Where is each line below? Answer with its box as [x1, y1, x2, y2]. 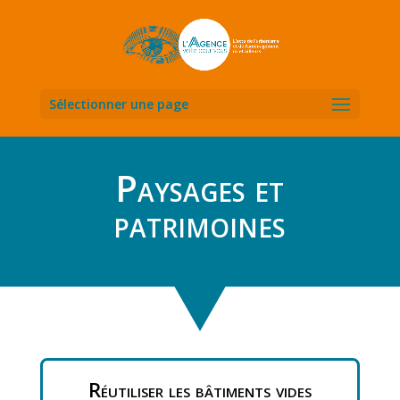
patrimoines [113, 199, 287, 248]
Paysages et [115, 163, 285, 212]
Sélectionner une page [48, 96, 188, 112]
